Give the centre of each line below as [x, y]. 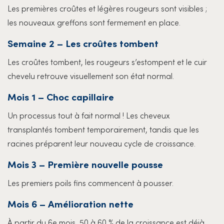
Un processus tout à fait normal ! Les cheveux [89, 115]
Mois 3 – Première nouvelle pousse [85, 163]
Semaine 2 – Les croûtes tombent [83, 42]
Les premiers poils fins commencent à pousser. [90, 182]
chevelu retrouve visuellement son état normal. [91, 75]
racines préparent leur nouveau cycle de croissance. [101, 143]
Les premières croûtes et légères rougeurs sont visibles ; [107, 8]
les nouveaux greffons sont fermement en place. [94, 22]
